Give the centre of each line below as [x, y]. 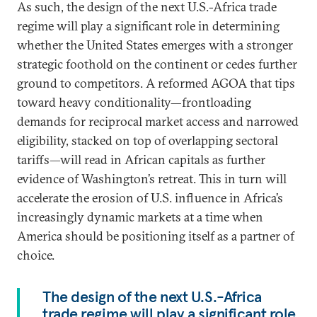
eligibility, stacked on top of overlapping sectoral [148, 140]
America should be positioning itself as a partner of [156, 236]
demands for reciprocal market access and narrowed [158, 121]
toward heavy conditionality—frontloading [134, 102]
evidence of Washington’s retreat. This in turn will [152, 179]
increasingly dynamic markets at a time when [140, 217]
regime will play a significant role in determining [148, 26]
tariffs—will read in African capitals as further [141, 160]
